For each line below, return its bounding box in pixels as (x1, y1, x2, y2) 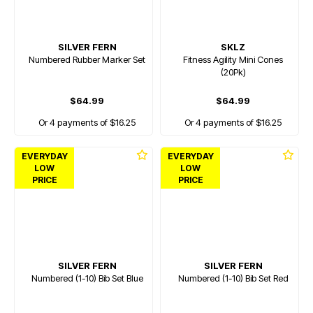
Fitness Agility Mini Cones (183, 54, 283, 65)
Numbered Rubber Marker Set (29, 54, 145, 65)
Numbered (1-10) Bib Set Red (177, 272, 289, 284)
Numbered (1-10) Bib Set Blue (31, 272, 143, 284)
